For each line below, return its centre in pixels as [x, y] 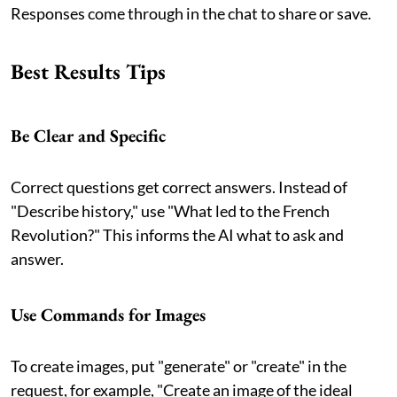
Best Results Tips [88, 71]
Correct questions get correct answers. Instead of [179, 187]
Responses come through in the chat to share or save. [191, 13]
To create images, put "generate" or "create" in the [179, 366]
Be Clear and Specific [88, 135]
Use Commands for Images [108, 314]
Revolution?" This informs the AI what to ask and [177, 234]
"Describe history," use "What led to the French [170, 210]
